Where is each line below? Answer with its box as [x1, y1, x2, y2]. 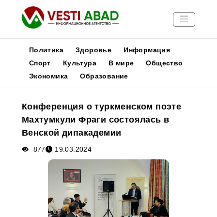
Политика [29, 46, 63, 54]
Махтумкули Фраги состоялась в [21, 115, 170, 124]
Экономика [29, 72, 68, 80]
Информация [124, 46, 170, 54]
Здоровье [76, 46, 112, 54]
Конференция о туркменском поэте [21, 102, 182, 111]
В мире [108, 59, 134, 67]
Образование [80, 72, 128, 80]
